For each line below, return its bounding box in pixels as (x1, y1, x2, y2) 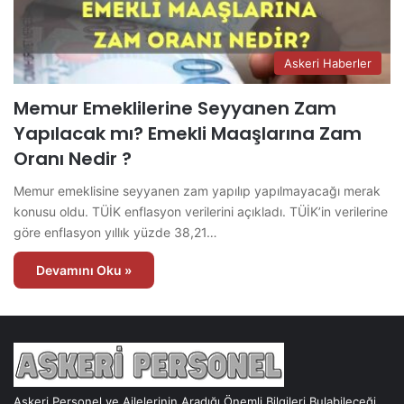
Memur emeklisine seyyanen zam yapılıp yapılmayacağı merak (14, 182, 381, 198)
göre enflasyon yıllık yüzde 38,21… (14, 224, 217, 240)
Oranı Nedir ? (14, 145, 132, 171)
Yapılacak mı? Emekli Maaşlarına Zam (14, 120, 362, 146)
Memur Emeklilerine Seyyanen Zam (14, 95, 336, 121)
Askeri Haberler (284, 55, 372, 70)
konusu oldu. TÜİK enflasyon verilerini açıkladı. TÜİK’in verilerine (14, 203, 388, 219)
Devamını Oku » (36, 262, 132, 278)
